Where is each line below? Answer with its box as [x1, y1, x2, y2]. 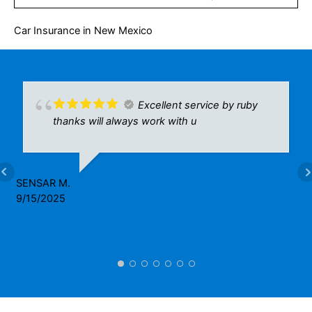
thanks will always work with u [53, 115, 196, 128]
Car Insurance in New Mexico [14, 24, 153, 38]
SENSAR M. [16, 177, 70, 190]
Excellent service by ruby [138, 99, 258, 112]
